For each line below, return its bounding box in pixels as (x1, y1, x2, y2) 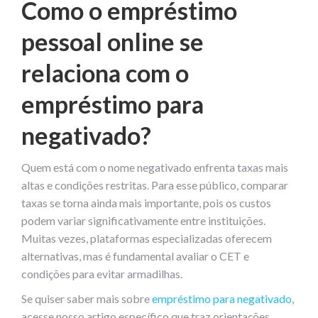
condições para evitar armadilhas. (21, 266, 182, 280)
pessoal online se (21, 26, 204, 56)
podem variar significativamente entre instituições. (21, 213, 265, 227)
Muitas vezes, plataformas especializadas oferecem (21, 231, 272, 245)
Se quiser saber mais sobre (21, 291, 152, 305)
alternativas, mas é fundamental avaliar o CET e (21, 248, 249, 263)
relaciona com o (21, 57, 189, 87)
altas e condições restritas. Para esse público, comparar (21, 177, 288, 192)
